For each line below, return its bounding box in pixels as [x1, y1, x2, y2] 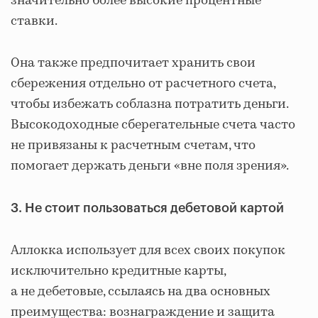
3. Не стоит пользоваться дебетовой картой [11, 202, 284, 214]
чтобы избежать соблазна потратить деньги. [11, 95, 288, 114]
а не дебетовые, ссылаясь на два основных [11, 283, 270, 301]
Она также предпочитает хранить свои [11, 54, 256, 72]
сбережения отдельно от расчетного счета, [11, 75, 275, 93]
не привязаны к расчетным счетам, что [11, 136, 256, 155]
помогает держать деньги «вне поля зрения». [11, 157, 289, 175]
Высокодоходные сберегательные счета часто [11, 116, 295, 134]
